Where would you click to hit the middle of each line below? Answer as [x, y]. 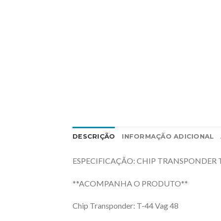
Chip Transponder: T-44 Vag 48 [126, 206]
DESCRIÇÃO [94, 136]
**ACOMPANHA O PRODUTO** [130, 183]
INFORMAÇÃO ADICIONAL [168, 136]
